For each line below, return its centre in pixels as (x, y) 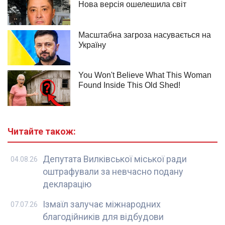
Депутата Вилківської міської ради (115, 159)
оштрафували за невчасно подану (113, 171)
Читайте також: (42, 131)
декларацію (67, 184)
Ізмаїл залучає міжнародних (102, 204)
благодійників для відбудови (103, 216)
